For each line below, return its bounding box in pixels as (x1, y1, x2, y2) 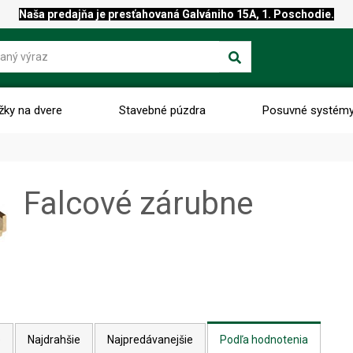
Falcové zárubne (23, 185, 253, 222)
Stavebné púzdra (118, 103, 206, 117)
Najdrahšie (27, 333, 80, 346)
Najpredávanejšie (106, 333, 193, 346)
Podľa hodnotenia (219, 333, 308, 346)
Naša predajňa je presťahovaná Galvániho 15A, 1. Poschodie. (18, 8, 334, 20)
